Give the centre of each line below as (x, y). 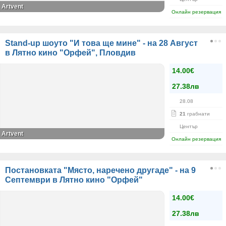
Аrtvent (12, 7)
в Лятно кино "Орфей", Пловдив (70, 53)
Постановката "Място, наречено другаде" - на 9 (100, 170)
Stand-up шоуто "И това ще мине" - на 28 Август (101, 43)
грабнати (198, 114)
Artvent (12, 134)
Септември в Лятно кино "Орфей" (74, 180)
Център (189, 126)
